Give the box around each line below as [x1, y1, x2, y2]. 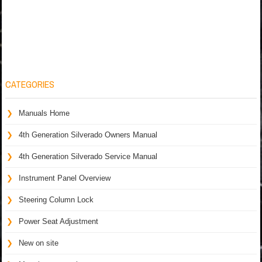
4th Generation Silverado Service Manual [19, 152, 157, 161]
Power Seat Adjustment [19, 217, 98, 226]
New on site [19, 239, 58, 247]
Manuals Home [19, 109, 70, 118]
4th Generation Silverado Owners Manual [19, 130, 157, 139]
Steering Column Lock [19, 195, 94, 204]
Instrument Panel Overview [19, 174, 111, 182]
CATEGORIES [5, 78, 54, 91]
